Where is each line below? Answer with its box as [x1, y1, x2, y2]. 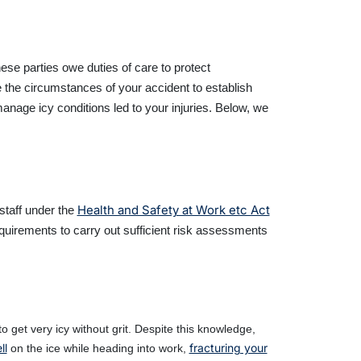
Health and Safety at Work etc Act [77, 202, 270, 218]
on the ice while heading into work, [6, 342, 189, 355]
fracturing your [189, 341, 268, 355]
